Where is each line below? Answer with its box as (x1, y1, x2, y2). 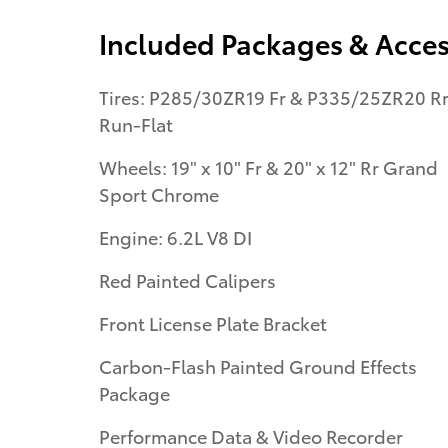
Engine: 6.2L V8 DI (99, 223, 252, 249)
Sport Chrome (99, 180, 219, 206)
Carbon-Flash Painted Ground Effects (99, 352, 417, 378)
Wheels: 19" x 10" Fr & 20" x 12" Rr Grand (99, 153, 438, 179)
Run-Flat (99, 110, 173, 136)
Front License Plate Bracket (99, 309, 327, 335)
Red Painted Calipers (99, 266, 276, 292)
